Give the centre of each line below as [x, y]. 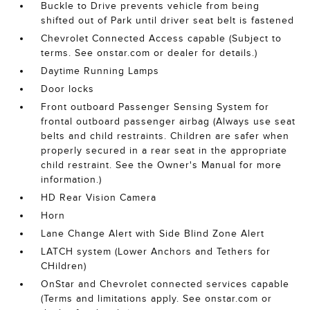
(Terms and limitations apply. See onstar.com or [157, 299]
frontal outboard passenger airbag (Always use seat [168, 122]
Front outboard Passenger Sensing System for [155, 107]
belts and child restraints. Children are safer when [165, 136]
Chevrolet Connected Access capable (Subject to [162, 39]
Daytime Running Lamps [100, 71]
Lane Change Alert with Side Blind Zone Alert [153, 234]
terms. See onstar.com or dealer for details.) [149, 53]
